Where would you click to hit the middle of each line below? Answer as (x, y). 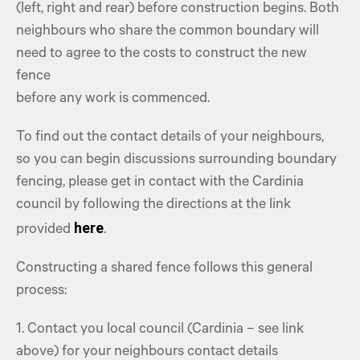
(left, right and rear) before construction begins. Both (178, 10)
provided (45, 231)
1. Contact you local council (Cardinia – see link (160, 330)
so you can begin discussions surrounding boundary (176, 161)
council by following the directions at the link (153, 206)
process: (41, 292)
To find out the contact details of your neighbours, (172, 138)
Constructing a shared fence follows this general (164, 269)
